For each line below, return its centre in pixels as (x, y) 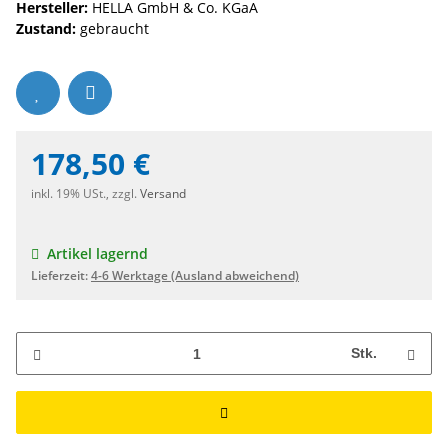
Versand (163, 194)
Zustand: (46, 29)
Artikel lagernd (97, 254)
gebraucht (112, 29)
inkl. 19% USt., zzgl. (85, 194)
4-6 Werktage (131, 276)
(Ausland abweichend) (235, 276)
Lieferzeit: (61, 276)
